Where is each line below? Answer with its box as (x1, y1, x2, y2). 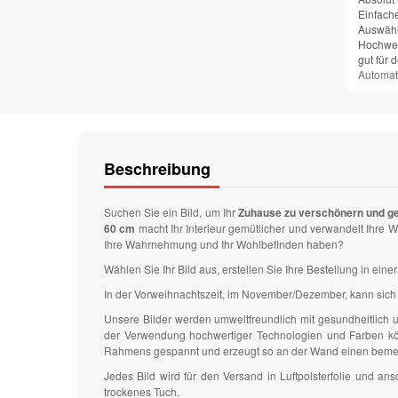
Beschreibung (104, 157, 211, 181)
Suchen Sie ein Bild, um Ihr (104, 204, 238, 220)
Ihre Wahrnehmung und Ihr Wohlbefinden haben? (104, 236, 344, 252)
